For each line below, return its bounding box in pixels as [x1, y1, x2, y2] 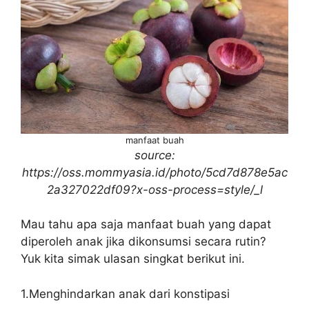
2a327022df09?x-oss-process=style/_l [46, 182, 263, 197]
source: [134, 148, 175, 162]
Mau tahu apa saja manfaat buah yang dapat [21, 217, 271, 232]
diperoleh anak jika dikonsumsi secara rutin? [21, 235, 266, 249]
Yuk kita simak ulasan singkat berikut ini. [21, 252, 248, 266]
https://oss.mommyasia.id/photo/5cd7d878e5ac [21, 165, 288, 179]
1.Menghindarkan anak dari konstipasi [21, 286, 230, 301]
